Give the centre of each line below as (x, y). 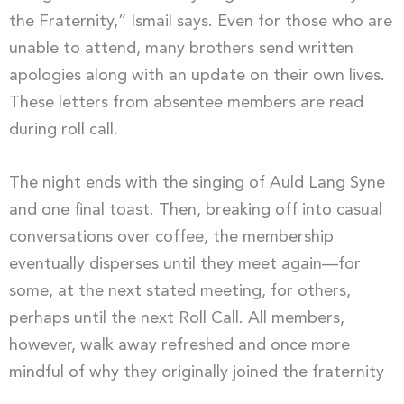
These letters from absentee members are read (186, 102)
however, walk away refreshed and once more (179, 345)
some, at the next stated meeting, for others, (180, 291)
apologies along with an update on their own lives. (197, 75)
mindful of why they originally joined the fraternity (197, 372)
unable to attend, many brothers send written (181, 48)
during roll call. (64, 129)
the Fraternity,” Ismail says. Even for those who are (201, 21)
